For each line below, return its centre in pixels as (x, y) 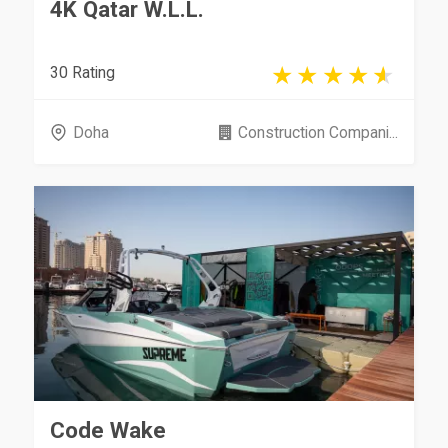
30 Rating (83, 72)
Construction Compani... (317, 132)
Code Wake (108, 430)
